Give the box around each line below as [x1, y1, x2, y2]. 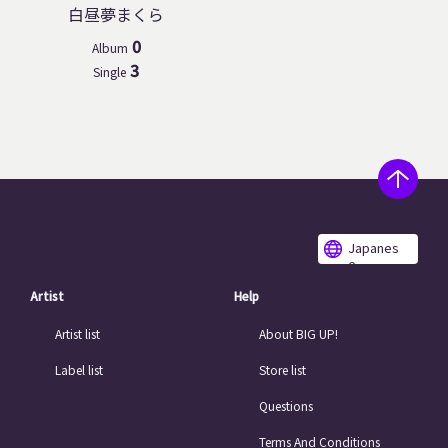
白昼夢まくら [68, 2, 164, 26]
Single [93, 63, 126, 81]
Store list [259, 361, 306, 378]
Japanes [348, 238, 399, 257]
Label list [55, 361, 103, 378]
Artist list [55, 325, 100, 342]
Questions [259, 397, 313, 414]
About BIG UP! [259, 325, 338, 342]
